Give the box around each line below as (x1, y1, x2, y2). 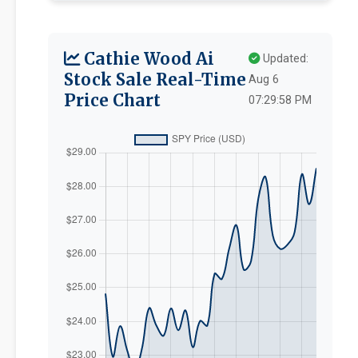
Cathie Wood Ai (80, 49, 214, 70)
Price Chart (64, 90, 161, 111)
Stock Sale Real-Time (64, 70, 246, 90)
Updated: (260, 52, 309, 66)
